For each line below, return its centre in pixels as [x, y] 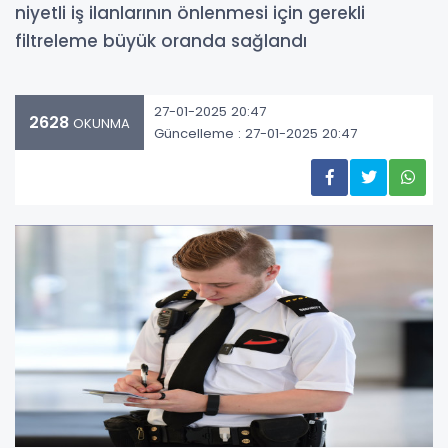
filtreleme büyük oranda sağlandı [161, 41]
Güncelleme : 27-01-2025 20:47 [255, 133]
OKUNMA [99, 123]
